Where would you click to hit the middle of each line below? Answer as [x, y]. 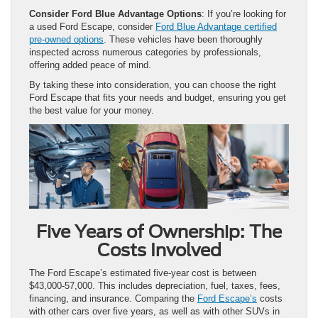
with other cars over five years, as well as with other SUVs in [154, 311]
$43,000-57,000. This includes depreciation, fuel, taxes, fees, [155, 285]
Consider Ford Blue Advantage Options [115, 13]
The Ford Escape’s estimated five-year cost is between [143, 273]
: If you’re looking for [244, 13]
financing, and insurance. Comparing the [113, 298]
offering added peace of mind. [90, 65]
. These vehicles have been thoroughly [183, 39]
